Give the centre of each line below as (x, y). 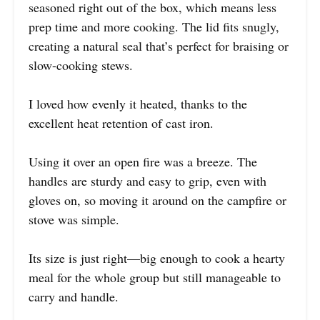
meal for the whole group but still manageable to (155, 277)
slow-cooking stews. (81, 65)
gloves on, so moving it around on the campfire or (157, 200)
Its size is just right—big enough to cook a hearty (157, 258)
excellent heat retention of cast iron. (121, 123)
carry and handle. (74, 297)
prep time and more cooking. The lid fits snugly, (154, 27)
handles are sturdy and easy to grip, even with (147, 181)
